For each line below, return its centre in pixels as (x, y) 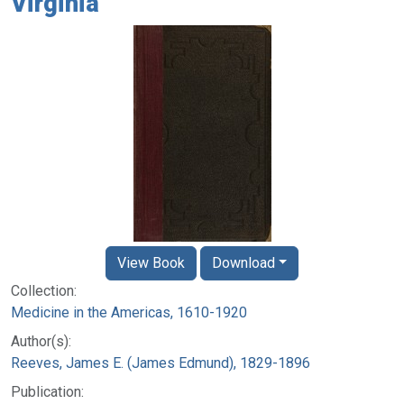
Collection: (44, 290)
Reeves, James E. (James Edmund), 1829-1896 (161, 363)
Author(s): (41, 341)
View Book (151, 262)
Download (243, 262)
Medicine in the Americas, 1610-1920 (129, 312)
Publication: (47, 391)
